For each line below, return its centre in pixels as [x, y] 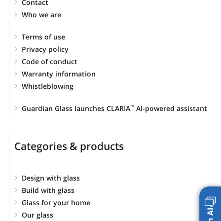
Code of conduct [50, 61]
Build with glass [48, 190]
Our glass [37, 215]
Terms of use [43, 37]
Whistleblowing [48, 86]
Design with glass [51, 178]
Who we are [41, 14]
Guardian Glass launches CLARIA [76, 108]
